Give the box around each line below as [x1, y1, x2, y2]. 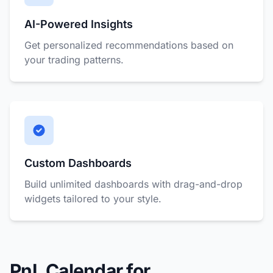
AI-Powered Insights [24, 18, 133, 30]
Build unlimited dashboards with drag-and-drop [24, 178, 243, 190]
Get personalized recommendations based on [24, 39, 233, 51]
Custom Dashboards [24, 157, 132, 169]
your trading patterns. [24, 54, 124, 66]
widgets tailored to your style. [24, 193, 161, 205]
